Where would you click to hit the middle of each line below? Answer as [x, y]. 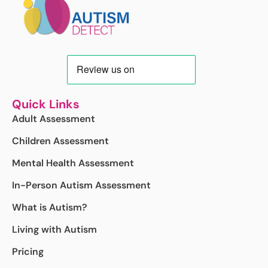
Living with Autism [54, 229]
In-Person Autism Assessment [81, 185]
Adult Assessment [54, 118]
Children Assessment [60, 141]
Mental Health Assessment [73, 163]
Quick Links [46, 104]
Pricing [28, 251]
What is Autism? [50, 207]
